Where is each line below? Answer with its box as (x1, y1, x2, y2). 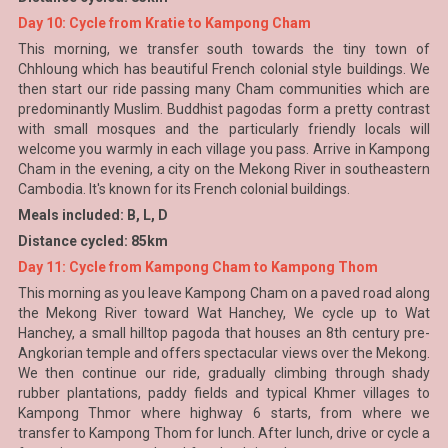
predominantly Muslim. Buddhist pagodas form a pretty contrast (17, 101, 431, 117)
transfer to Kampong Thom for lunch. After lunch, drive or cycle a (17, 425, 431, 441)
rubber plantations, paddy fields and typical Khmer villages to (17, 385, 431, 401)
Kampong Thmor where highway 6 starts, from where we (17, 405, 431, 421)
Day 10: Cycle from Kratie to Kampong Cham (17, 15, 311, 31)
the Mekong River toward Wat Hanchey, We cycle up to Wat (17, 305, 431, 321)
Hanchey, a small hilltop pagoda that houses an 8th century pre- (17, 325, 431, 341)
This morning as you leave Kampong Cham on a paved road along (17, 285, 431, 301)
